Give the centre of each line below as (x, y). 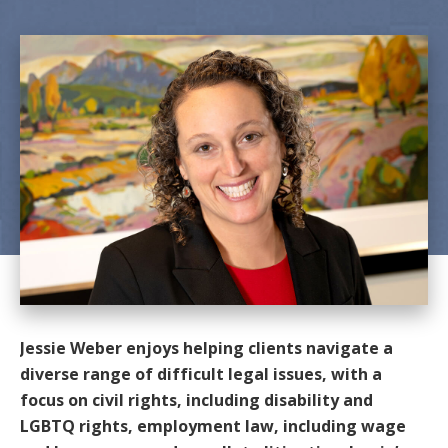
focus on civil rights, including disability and (196, 400)
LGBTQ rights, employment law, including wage (213, 426)
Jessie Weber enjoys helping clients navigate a (206, 348)
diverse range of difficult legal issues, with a (201, 374)
